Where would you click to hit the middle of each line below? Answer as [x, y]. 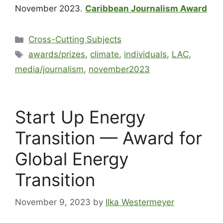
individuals [146, 55]
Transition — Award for [109, 138]
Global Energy [72, 159]
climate [105, 55]
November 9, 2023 [53, 202]
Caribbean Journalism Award [146, 9]
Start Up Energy [80, 117]
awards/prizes [57, 55]
